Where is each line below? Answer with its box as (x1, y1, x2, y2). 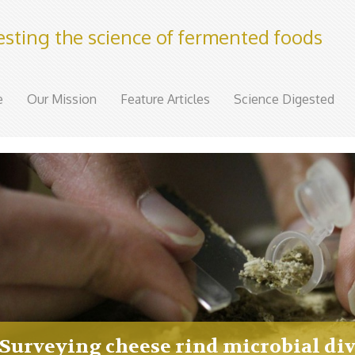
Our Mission (27, 91, 97, 107)
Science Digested (234, 91, 334, 107)
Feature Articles (120, 91, 210, 107)
